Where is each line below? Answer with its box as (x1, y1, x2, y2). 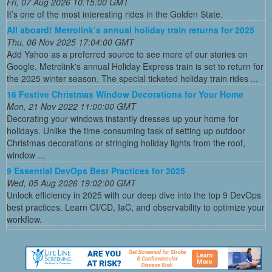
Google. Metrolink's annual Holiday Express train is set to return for (7, 60, 263, 73)
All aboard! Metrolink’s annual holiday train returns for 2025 (7, 24, 254, 36)
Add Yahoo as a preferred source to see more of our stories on (7, 48, 248, 61)
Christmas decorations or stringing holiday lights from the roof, (7, 137, 245, 149)
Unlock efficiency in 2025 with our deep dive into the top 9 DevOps (7, 189, 261, 202)
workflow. (7, 213, 42, 226)
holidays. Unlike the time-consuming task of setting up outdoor (7, 124, 245, 137)
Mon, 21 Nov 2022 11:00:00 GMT (7, 100, 136, 113)
